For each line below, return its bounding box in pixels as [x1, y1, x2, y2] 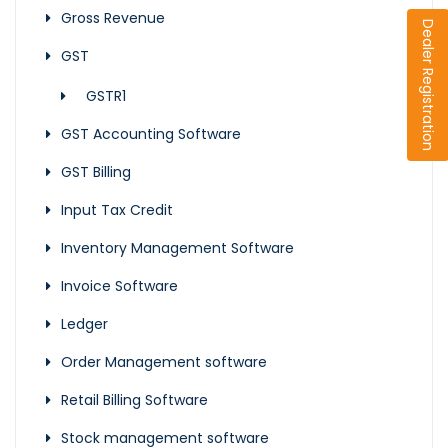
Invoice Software [61, 276, 178, 296]
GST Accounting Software [61, 124, 241, 144]
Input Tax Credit [61, 200, 173, 220]
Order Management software [61, 352, 267, 372]
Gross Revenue [61, 8, 165, 28]
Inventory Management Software [61, 238, 294, 258]
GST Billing [61, 162, 131, 182]
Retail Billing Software [61, 390, 208, 410]
